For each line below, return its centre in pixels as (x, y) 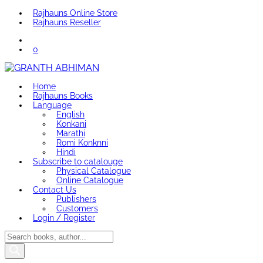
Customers (77, 208)
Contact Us (55, 190)
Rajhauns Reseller (67, 22)
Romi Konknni (82, 143)
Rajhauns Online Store (75, 13)
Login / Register (64, 218)
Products (24, 236)
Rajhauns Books (63, 96)
